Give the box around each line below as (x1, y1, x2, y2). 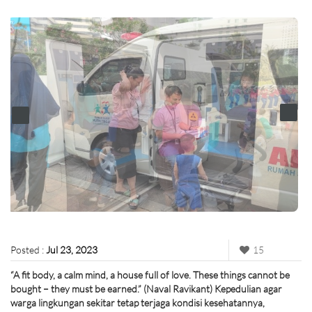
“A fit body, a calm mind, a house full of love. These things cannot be (10, 269, 290, 281)
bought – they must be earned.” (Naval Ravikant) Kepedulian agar (10, 283, 282, 295)
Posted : (10, 244, 46, 256)
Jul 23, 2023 (46, 244, 97, 256)
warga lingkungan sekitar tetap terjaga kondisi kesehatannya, (10, 297, 265, 309)
